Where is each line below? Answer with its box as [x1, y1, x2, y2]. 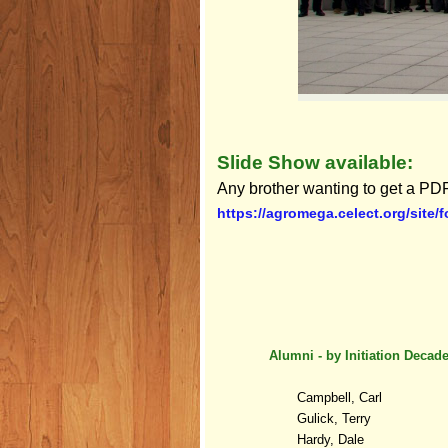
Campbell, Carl [297, 389, 386, 405]
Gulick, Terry [297, 410, 375, 426]
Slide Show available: [217, 151, 413, 173]
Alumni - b [269, 347, 334, 363]
